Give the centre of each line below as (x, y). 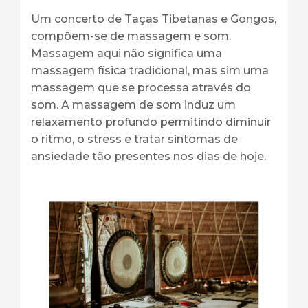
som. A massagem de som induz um (133, 105)
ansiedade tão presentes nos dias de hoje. (148, 157)
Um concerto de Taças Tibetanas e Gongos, (153, 19)
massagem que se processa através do (141, 88)
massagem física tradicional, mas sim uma (150, 71)
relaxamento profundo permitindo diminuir (151, 122)
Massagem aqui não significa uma (126, 54)
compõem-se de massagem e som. (131, 36)
